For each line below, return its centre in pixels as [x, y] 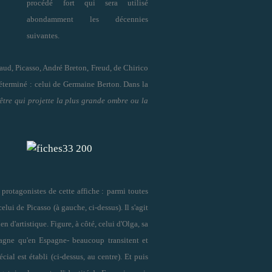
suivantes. [43, 35]
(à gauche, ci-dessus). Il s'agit [101, 207]
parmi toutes [127, 191]
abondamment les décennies [87, 19]
